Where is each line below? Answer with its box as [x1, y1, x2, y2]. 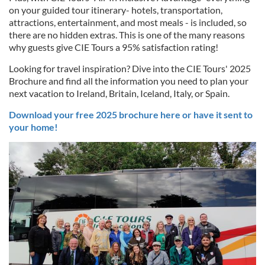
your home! [9, 121, 58, 132]
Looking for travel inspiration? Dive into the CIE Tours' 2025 [9, 63, 251, 74]
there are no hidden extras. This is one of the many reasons [9, 29, 245, 40]
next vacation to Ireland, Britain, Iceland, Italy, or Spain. [9, 88, 230, 99]
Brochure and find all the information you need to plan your [9, 75, 248, 86]
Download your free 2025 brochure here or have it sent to [9, 109, 253, 120]
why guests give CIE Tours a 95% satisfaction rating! [9, 41, 218, 53]
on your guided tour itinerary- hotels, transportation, [9, 4, 222, 15]
